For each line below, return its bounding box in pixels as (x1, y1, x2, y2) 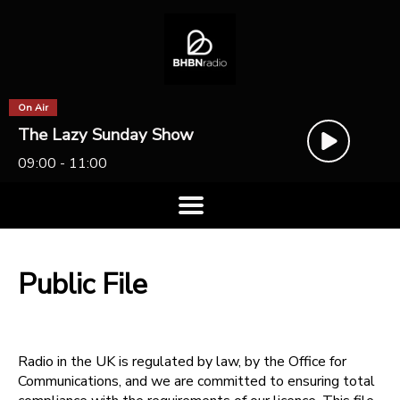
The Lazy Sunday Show (18, 123, 194, 146)
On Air (18, 101, 48, 114)
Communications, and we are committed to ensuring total (18, 371, 375, 391)
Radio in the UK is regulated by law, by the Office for (18, 351, 346, 371)
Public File (18, 265, 147, 304)
